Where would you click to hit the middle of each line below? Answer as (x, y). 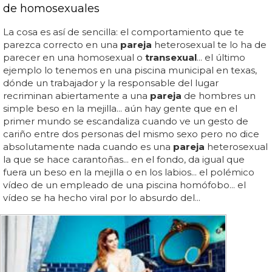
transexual (171, 57)
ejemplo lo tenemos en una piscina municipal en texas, (130, 70)
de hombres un (219, 95)
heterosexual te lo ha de (209, 44)
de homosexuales (51, 8)
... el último (221, 57)
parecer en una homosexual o (74, 57)
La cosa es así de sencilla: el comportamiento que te (124, 32)
